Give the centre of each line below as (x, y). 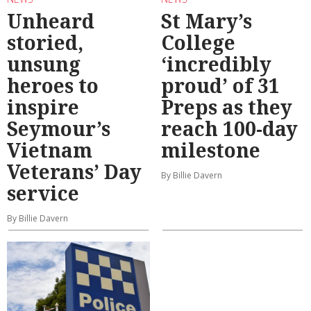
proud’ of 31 (220, 85)
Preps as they (227, 107)
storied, (45, 42)
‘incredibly (216, 64)
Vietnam (50, 150)
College (198, 42)
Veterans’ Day (74, 171)
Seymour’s (59, 128)
